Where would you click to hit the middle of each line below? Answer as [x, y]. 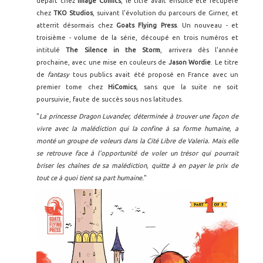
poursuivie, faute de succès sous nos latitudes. [110, 100]
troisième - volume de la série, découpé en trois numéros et [137, 38]
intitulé [51, 50]
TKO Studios [73, 13]
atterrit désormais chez [76, 26]
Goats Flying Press [146, 26]
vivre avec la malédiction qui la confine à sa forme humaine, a [137, 129]
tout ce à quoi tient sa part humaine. [90, 178]
